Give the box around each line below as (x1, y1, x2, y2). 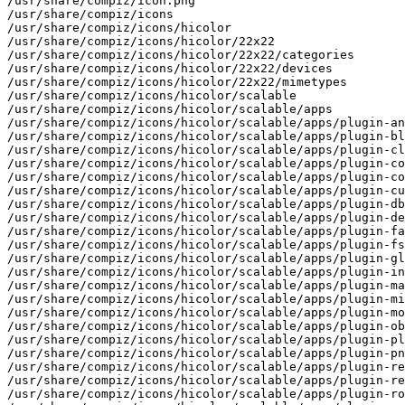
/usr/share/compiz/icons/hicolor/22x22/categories (7, 47, 354, 61)
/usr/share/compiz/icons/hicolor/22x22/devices (7, 61, 333, 75)
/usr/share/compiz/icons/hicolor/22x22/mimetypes (7, 74, 347, 89)
